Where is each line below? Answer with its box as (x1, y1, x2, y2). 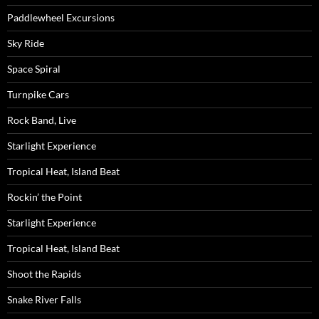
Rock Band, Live (7, 114, 76, 127)
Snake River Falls (7, 293, 81, 306)
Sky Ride (7, 37, 44, 50)
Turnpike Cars (7, 88, 69, 101)
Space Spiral (7, 63, 61, 75)
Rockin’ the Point (7, 191, 82, 204)
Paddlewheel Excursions (7, 11, 115, 24)
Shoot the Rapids (7, 268, 81, 281)
